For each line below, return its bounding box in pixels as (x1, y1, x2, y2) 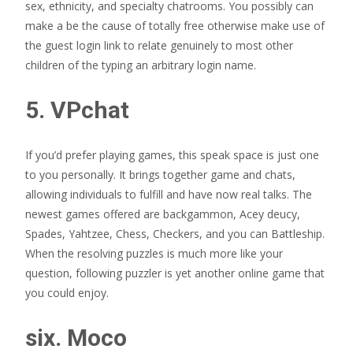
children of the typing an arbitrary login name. (25, 58, 256, 72)
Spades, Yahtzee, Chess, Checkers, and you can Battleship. (25, 226, 325, 241)
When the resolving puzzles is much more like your (25, 246, 283, 261)
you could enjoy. (25, 285, 109, 300)
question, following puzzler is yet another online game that (25, 266, 325, 281)
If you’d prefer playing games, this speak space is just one (25, 147, 319, 162)
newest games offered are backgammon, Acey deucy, (25, 206, 300, 221)
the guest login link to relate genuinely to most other (25, 38, 293, 53)
